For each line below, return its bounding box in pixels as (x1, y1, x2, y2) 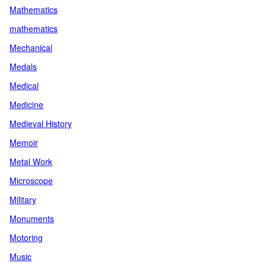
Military (9, 194, 36, 205)
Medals (9, 61, 37, 72)
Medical (9, 80, 39, 91)
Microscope (9, 175, 53, 186)
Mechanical (9, 42, 52, 53)
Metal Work (9, 156, 52, 167)
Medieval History (9, 118, 72, 129)
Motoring (9, 232, 43, 243)
